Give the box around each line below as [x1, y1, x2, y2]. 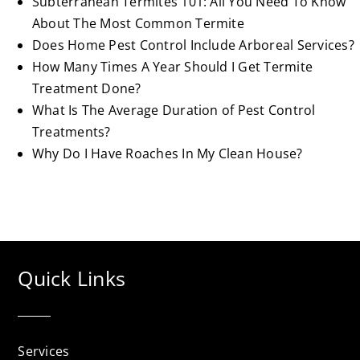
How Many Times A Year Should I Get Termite [31, 57, 313, 76]
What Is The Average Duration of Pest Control [31, 100, 316, 119]
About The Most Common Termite [31, 14, 244, 32]
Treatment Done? [31, 79, 141, 97]
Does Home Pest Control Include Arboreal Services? [31, 35, 354, 54]
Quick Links [18, 264, 126, 292]
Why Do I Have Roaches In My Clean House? [31, 144, 303, 162]
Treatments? [31, 122, 111, 141]
